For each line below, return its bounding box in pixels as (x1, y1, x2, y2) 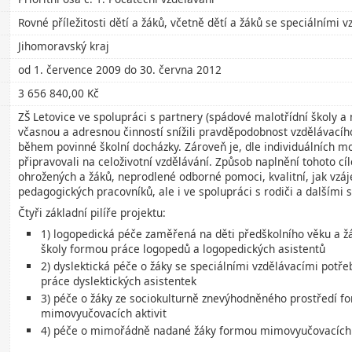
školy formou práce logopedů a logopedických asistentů (41, 241, 326, 257)
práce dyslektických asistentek (41, 273, 197, 289)
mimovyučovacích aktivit (41, 306, 167, 321)
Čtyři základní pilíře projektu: (18, 205, 167, 221)
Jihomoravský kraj (18, 38, 110, 54)
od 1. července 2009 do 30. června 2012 (18, 62, 222, 78)
